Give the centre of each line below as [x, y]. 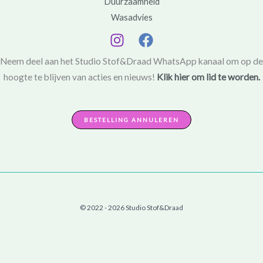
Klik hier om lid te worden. [208, 77]
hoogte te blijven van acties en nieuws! [80, 77]
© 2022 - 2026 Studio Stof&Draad [131, 207]
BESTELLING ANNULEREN [131, 120]
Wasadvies [131, 18]
